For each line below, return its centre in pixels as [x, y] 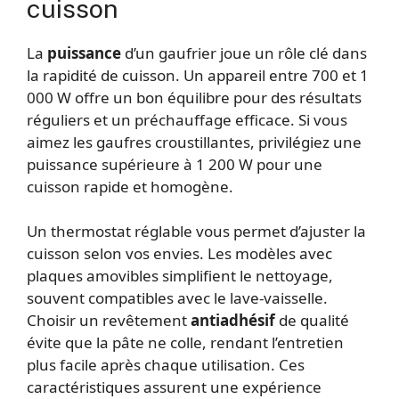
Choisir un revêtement [109, 321]
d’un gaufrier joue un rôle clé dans [244, 53]
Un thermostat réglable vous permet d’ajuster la [196, 232]
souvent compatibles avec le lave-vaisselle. [177, 298]
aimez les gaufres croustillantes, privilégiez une [194, 142]
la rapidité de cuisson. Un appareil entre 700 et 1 [198, 75]
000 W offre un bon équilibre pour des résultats [194, 97]
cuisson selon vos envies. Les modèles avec [179, 254]
